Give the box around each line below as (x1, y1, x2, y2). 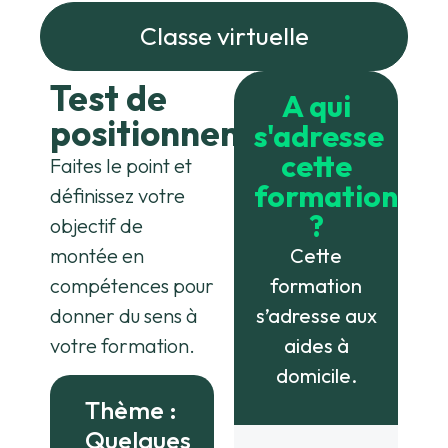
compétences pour (50, 301, 214, 327)
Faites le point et (50, 181, 192, 207)
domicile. (275, 391, 357, 417)
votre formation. (50, 361, 195, 387)
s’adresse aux (255, 331, 377, 357)
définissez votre (50, 211, 185, 237)
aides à (283, 361, 349, 387)
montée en (50, 271, 144, 297)
